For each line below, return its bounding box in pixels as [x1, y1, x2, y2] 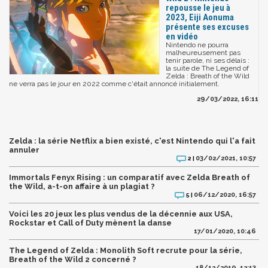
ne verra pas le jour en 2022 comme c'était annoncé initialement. [9, 80, 220, 89]
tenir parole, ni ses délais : [166, 56, 249, 65]
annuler [9, 145, 39, 155]
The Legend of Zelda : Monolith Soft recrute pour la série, [9, 246, 242, 255]
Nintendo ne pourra [166, 41, 229, 50]
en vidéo [166, 31, 198, 42]
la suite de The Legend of [166, 64, 249, 73]
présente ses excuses [166, 22, 249, 33]
